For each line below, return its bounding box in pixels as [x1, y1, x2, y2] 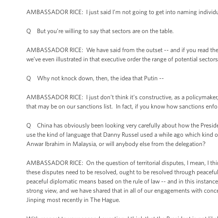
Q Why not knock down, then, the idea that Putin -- [26, 74, 164, 82]
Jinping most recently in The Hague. [26, 196, 120, 203]
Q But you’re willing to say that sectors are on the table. [26, 27, 174, 35]
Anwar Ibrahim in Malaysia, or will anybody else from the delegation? [26, 140, 205, 147]
